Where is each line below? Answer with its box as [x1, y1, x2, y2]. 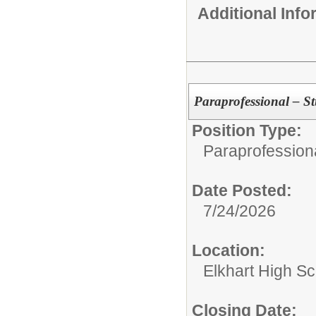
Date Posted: [192, 181, 292, 200]
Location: [192, 241, 265, 260]
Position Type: [192, 121, 302, 140]
